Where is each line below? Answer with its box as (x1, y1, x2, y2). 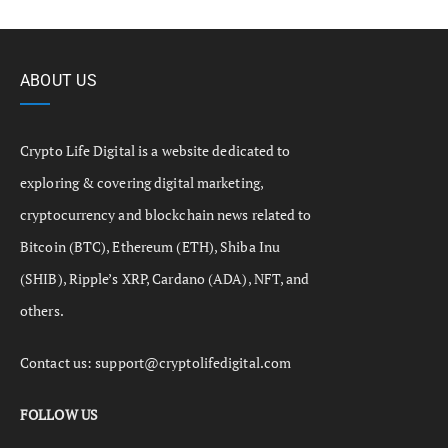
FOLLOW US (20, 405, 98, 425)
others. (20, 301, 64, 321)
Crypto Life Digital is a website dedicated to (20, 141, 291, 161)
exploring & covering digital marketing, (20, 173, 263, 193)
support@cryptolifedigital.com (95, 353, 292, 373)
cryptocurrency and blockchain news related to (20, 205, 312, 225)
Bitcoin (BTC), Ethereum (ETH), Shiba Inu (20, 237, 281, 257)
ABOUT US (20, 71, 97, 91)
